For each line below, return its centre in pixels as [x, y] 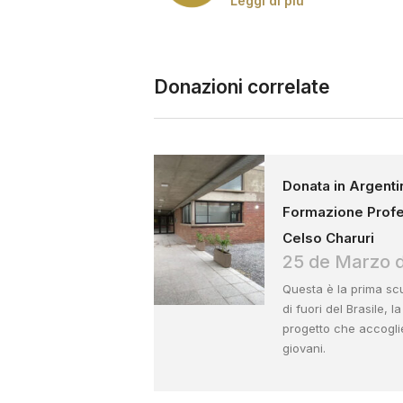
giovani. [304, 348]
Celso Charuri [329, 237]
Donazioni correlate [242, 87]
